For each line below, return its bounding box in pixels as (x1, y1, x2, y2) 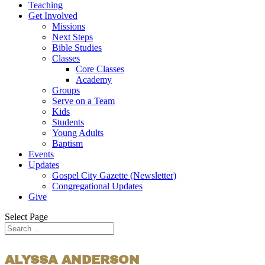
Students (52, 117, 84, 127)
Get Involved (28, 11, 77, 21)
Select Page (5, 212, 48, 222)
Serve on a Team (52, 96, 115, 106)
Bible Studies (52, 43, 102, 53)
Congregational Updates (52, 181, 143, 191)
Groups (52, 85, 80, 95)
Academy (76, 75, 112, 85)
